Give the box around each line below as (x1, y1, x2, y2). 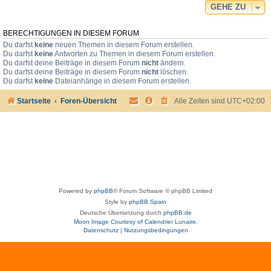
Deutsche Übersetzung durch (79, 209, 163, 217)
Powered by (59, 188, 94, 195)
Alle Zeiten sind (174, 97, 227, 106)
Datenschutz (83, 227, 119, 234)
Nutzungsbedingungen (123, 227, 188, 234)
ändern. (158, 59, 186, 68)
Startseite (17, 97, 51, 106)
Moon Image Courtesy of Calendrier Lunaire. (73, 218, 198, 226)
